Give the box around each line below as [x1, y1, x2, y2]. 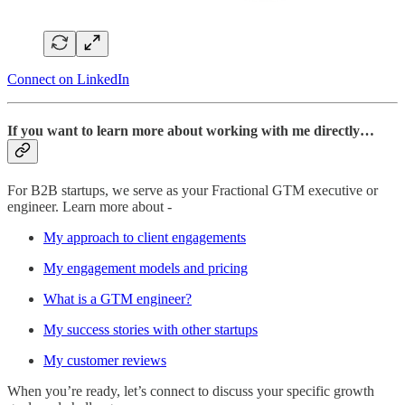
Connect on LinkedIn [7, 71, 129, 87]
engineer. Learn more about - [7, 199, 172, 215]
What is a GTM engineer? [43, 291, 192, 307]
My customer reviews [43, 353, 166, 369]
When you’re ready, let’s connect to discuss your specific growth [7, 383, 374, 400]
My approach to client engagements [43, 230, 246, 246]
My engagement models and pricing [43, 260, 248, 277]
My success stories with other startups [43, 322, 258, 338]
